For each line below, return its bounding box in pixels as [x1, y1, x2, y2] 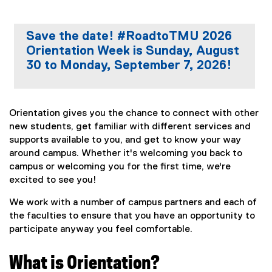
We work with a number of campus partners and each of [9, 197, 257, 208]
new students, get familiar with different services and [9, 121, 251, 132]
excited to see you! [9, 175, 97, 185]
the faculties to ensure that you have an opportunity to [9, 211, 255, 221]
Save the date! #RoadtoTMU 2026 [26, 30, 232, 43]
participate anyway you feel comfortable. [9, 224, 192, 234]
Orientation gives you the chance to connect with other [9, 108, 259, 118]
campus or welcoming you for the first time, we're [9, 161, 231, 172]
